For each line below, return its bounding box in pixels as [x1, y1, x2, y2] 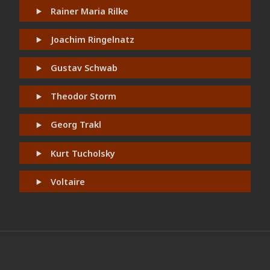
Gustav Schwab [51, 62, 118, 74]
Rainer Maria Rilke [51, 5, 129, 17]
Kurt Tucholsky [51, 147, 116, 159]
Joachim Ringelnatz [51, 33, 135, 45]
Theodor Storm [51, 90, 117, 102]
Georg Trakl [51, 119, 102, 131]
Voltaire [51, 175, 86, 187]
